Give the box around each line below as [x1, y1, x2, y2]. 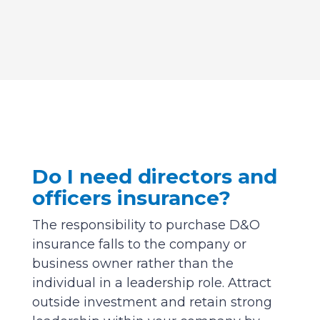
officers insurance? [31, 186, 231, 211]
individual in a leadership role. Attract [31, 275, 271, 291]
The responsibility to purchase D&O [31, 217, 260, 234]
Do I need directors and [31, 164, 277, 189]
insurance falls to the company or [31, 236, 246, 253]
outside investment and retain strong [31, 294, 272, 311]
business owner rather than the [31, 256, 234, 272]
